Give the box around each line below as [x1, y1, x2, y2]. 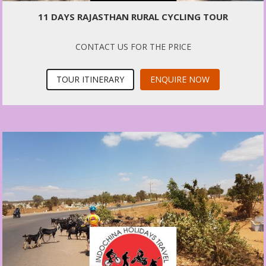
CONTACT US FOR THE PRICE [75, 40, 191, 52]
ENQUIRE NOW [150, 73, 210, 85]
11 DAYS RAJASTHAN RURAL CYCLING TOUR [38, 10, 228, 23]
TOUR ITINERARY [56, 73, 124, 85]
